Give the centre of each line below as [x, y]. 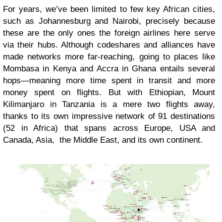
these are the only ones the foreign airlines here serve [109, 33]
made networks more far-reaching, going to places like [109, 56]
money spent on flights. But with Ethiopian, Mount [109, 92]
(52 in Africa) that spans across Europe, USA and [109, 128]
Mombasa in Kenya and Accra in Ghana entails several [109, 68]
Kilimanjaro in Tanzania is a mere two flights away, [109, 104]
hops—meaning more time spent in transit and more [109, 80]
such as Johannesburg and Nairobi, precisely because [109, 21]
